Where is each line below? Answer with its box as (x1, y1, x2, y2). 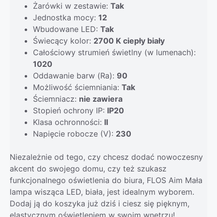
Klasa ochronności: (33, 117, 104, 127)
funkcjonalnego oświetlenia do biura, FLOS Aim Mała (10, 175, 202, 186)
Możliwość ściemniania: (33, 82, 122, 93)
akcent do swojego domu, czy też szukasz (10, 164, 167, 174)
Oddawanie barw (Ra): (33, 71, 117, 81)
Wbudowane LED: (33, 24, 100, 34)
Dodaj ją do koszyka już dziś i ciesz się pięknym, (10, 199, 189, 209)
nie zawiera (79, 94, 123, 104)
